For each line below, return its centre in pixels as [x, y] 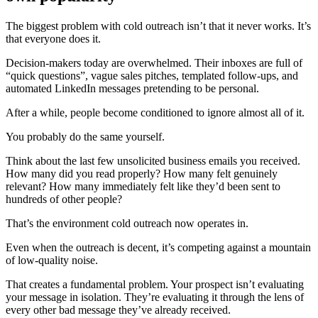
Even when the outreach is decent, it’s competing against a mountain [158, 247]
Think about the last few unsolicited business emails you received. [153, 160]
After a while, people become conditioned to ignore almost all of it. [155, 112]
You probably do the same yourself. [85, 136]
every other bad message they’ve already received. [118, 309]
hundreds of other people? [64, 199]
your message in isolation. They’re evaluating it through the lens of [155, 297]
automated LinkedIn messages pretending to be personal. [132, 88]
